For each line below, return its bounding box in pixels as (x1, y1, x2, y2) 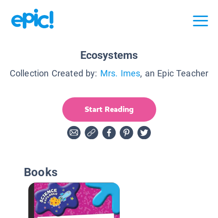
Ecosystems (80, 49, 138, 61)
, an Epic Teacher (140, 68, 209, 78)
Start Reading (84, 104, 134, 114)
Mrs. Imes (100, 68, 141, 78)
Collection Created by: (9, 68, 97, 78)
